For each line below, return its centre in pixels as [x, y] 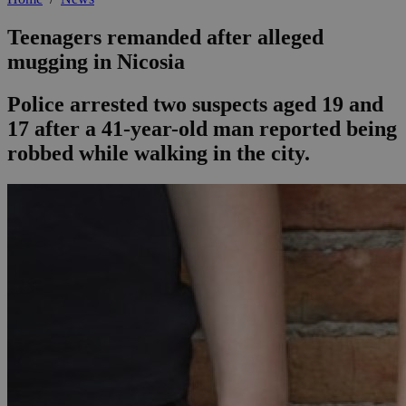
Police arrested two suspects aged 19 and [195, 105]
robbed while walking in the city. [159, 154]
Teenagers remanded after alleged [165, 38]
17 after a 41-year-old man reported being [202, 129]
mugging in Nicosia [96, 62]
